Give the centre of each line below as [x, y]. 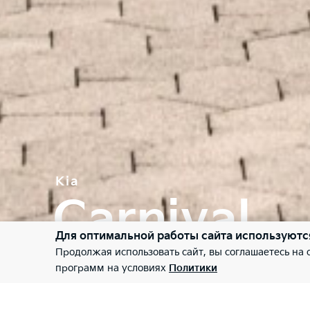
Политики [193, 268]
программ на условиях [112, 268]
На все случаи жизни [125, 261]
